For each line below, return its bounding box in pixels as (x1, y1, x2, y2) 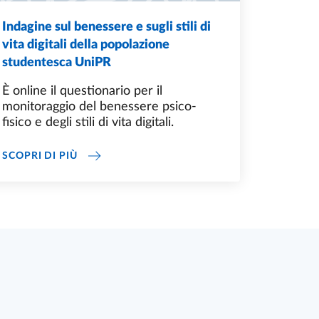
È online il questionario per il (2, 85, 162, 98)
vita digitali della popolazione (2, 38, 169, 52)
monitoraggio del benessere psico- (2, 100, 197, 114)
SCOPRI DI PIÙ (2, 151, 78, 162)
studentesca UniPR (2, 56, 111, 70)
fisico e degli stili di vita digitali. (2, 116, 174, 130)
